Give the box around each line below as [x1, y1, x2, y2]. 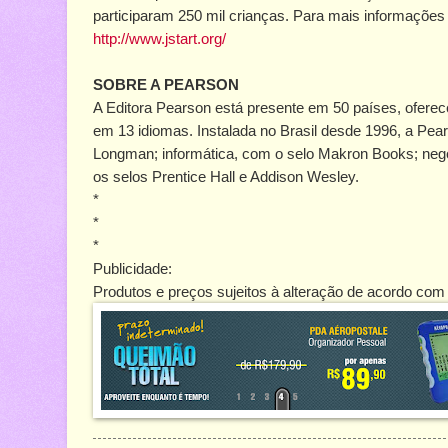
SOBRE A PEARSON [93, 76, 239, 94]
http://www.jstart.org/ [93, 30, 226, 48]
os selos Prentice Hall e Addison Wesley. [93, 168, 359, 186]
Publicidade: [93, 260, 172, 278]
